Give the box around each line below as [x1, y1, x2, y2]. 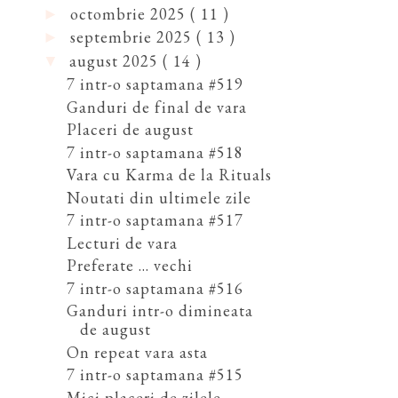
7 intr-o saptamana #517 [66, 210, 243, 231]
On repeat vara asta [66, 341, 208, 362]
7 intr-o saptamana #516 [66, 277, 243, 298]
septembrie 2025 [69, 27, 196, 48]
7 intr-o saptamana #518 [66, 141, 243, 163]
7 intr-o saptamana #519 [66, 74, 243, 95]
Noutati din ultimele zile [66, 187, 251, 208]
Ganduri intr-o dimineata [66, 300, 253, 322]
